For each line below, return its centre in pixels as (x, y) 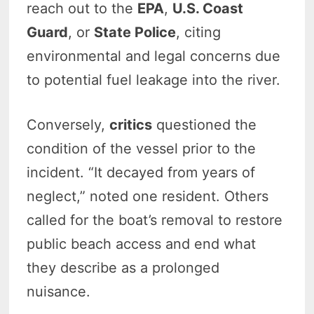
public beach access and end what (142, 244)
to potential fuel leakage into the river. (154, 80)
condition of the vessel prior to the (142, 148)
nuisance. (59, 291)
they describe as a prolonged (123, 267)
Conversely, (68, 124)
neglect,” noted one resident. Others (148, 196)
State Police (135, 32)
